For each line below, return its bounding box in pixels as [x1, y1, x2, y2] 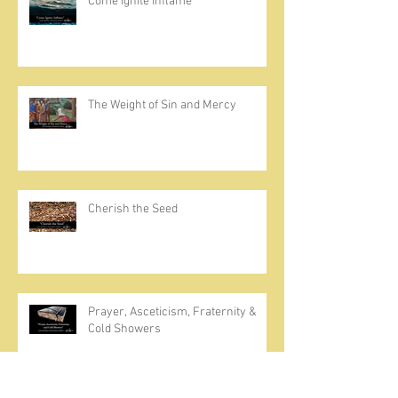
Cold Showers [88, 322, 161, 338]
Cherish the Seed [88, 202, 178, 218]
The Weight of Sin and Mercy [88, 98, 236, 114]
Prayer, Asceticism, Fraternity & [88, 305, 257, 321]
